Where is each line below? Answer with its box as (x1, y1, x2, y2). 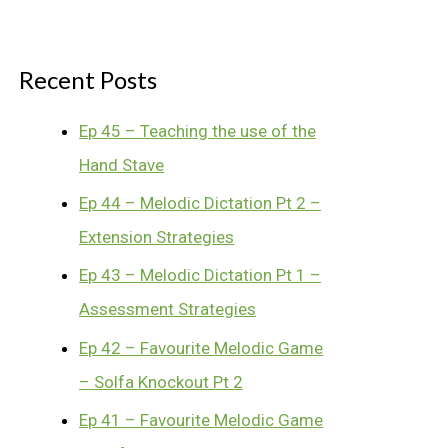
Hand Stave (79, 154, 165, 175)
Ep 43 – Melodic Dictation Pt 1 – (79, 265, 322, 286)
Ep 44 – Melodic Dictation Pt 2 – (79, 193, 322, 214)
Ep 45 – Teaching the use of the (79, 120, 317, 141)
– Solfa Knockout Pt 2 (79, 371, 244, 392)
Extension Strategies (79, 227, 235, 248)
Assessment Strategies (79, 299, 257, 320)
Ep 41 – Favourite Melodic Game (79, 409, 324, 430)
